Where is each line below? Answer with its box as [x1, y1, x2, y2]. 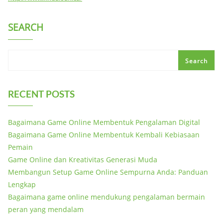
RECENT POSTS [8, 88, 75, 100]
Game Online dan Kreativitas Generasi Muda [8, 155, 157, 164]
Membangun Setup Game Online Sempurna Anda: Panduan [8, 167, 208, 177]
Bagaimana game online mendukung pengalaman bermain [8, 192, 205, 202]
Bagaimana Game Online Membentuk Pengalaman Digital [8, 117, 200, 127]
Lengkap [8, 180, 36, 189]
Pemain [8, 142, 33, 152]
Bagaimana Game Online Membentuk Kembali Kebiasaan [8, 130, 200, 139]
